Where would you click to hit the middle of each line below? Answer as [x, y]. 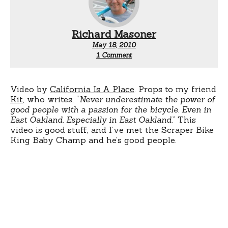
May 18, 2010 [114, 45]
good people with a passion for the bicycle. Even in [111, 109]
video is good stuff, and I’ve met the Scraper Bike [112, 130]
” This [184, 119]
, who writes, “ [51, 99]
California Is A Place [92, 89]
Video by [30, 89]
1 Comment [114, 55]
